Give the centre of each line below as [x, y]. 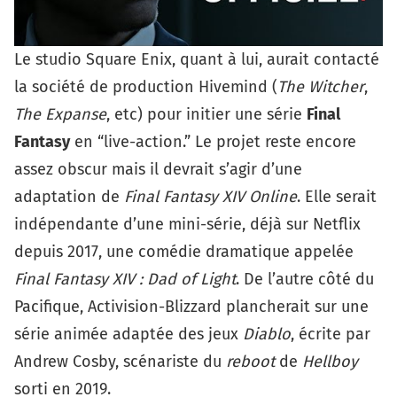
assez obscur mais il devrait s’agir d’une [158, 169]
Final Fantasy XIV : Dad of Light [125, 279]
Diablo [267, 334]
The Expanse [60, 114]
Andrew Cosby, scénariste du [120, 361]
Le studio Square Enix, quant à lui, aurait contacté [197, 59]
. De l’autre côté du [305, 279]
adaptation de [69, 196]
